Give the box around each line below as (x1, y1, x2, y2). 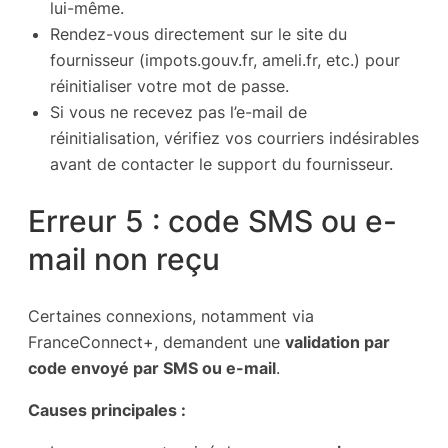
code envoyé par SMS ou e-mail (28, 357, 276, 378)
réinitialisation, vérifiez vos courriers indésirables (50, 128, 419, 149)
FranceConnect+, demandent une (28, 331, 285, 352)
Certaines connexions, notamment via (28, 305, 314, 326)
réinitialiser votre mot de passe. (50, 76, 289, 97)
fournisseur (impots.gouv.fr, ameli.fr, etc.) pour (50, 50, 400, 71)
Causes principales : (28, 399, 186, 420)
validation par (285, 331, 390, 352)
